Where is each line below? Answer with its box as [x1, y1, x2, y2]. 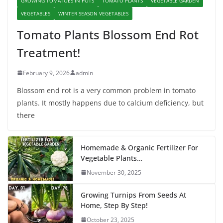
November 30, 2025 [87, 168, 141, 177]
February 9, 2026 [23, 68, 70, 77]
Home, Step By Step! [81, 200, 148, 210]
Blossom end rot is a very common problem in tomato [17, 85, 196, 95]
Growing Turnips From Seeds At [81, 190, 186, 200]
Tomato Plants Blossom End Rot [17, 26, 199, 43]
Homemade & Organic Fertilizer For [81, 142, 198, 152]
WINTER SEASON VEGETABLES [58, 9, 128, 17]
